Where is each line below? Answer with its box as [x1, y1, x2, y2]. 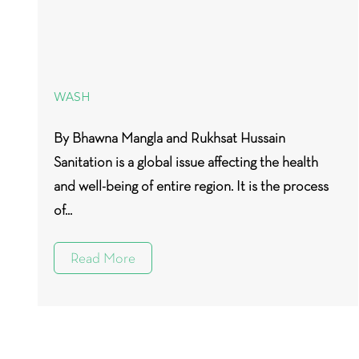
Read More [71, 249, 135, 267]
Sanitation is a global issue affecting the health [54, 153, 318, 171]
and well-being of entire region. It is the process [54, 177, 329, 195]
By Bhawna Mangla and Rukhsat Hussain [54, 129, 285, 147]
